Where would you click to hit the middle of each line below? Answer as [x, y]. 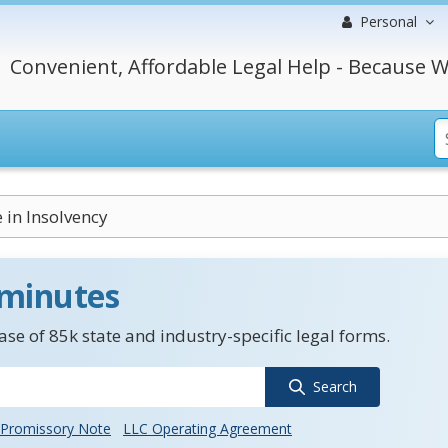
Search [334, 386]
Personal [388, 21]
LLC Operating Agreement [207, 428]
